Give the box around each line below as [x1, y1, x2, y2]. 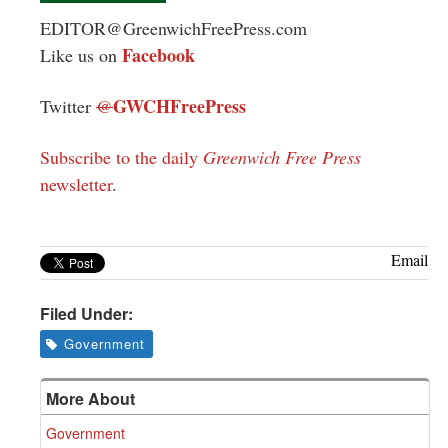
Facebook [122, 41, 195, 68]
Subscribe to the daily [40, 144, 203, 169]
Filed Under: [40, 301, 133, 325]
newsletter [40, 171, 112, 196]
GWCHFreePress [113, 92, 246, 119]
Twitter [40, 93, 96, 118]
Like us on [40, 42, 122, 67]
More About [46, 386, 135, 410]
